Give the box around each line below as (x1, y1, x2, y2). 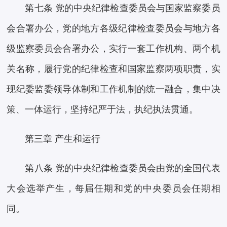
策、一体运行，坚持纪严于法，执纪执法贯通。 (7, 104, 199, 115)
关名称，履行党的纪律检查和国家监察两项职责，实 (7, 64, 220, 74)
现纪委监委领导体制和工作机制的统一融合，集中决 (7, 84, 220, 95)
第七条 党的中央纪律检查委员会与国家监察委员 (25, 3, 220, 14)
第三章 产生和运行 (25, 134, 101, 144)
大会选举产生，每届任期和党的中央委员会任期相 (7, 183, 220, 194)
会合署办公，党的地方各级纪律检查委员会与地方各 (7, 23, 220, 34)
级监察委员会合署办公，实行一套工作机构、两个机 (7, 44, 220, 54)
